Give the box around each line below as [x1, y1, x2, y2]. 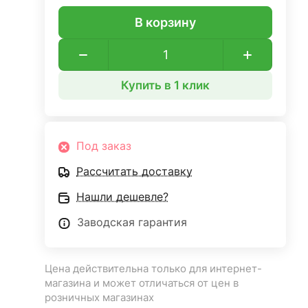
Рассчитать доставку [76, 165, 193, 178]
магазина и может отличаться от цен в [45, 277, 239, 289]
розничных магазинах [45, 291, 155, 304]
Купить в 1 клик [121, 78, 210, 92]
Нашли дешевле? [76, 190, 169, 203]
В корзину [135, 14, 197, 30]
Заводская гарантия [77, 216, 188, 229]
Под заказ [76, 140, 132, 153]
